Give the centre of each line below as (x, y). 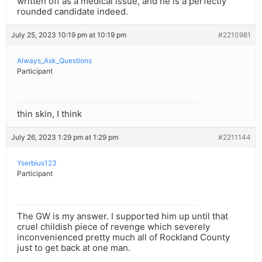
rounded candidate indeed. (73, 12)
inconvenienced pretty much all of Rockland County (123, 237)
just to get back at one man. (74, 248)
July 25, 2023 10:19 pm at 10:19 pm (69, 35)
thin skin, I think (49, 114)
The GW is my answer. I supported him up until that (123, 216)
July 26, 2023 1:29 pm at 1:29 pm (65, 137)
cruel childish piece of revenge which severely (113, 227)
